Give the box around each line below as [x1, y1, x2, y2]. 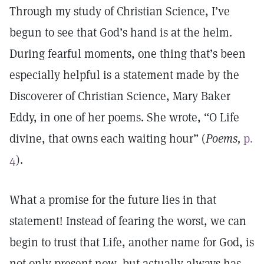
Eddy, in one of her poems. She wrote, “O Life [9, 110, 239, 125]
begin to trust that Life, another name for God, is [9, 235, 254, 250]
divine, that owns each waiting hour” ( [9, 131, 206, 146]
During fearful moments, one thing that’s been [9, 46, 246, 61]
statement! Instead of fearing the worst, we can [9, 213, 246, 229]
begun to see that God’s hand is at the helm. [9, 25, 232, 40]
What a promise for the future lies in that [9, 192, 216, 207]
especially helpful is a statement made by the [9, 67, 239, 82]
